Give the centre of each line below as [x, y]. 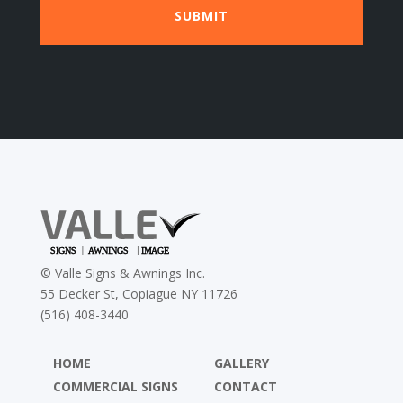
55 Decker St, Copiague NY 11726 [139, 293]
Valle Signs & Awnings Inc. [130, 273]
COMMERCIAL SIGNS [115, 386]
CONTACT [245, 386]
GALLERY [241, 363]
